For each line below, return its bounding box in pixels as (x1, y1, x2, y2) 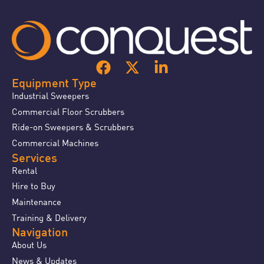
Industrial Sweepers (12, 90, 89, 101)
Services (12, 153, 57, 164)
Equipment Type (12, 79, 97, 90)
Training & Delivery (12, 212, 87, 223)
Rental (12, 164, 37, 176)
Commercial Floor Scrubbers (12, 105, 124, 117)
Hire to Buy (12, 180, 55, 192)
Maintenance (12, 196, 61, 207)
